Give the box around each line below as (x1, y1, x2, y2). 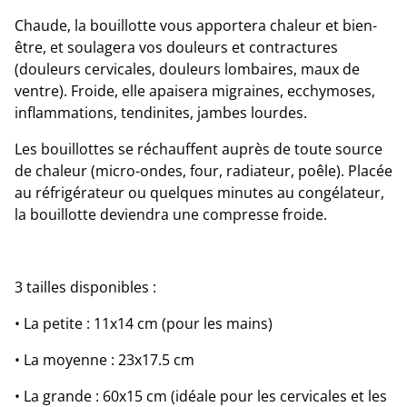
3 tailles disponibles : (15, 277, 156, 297)
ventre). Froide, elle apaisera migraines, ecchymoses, (15, 81, 375, 101)
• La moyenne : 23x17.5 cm (15, 350, 194, 370)
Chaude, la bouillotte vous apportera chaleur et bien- (15, 15, 377, 35)
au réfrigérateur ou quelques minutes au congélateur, (15, 183, 384, 203)
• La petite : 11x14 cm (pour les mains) (15, 313, 273, 333)
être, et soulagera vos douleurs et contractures (15, 37, 338, 57)
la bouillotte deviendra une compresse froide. (15, 204, 327, 224)
